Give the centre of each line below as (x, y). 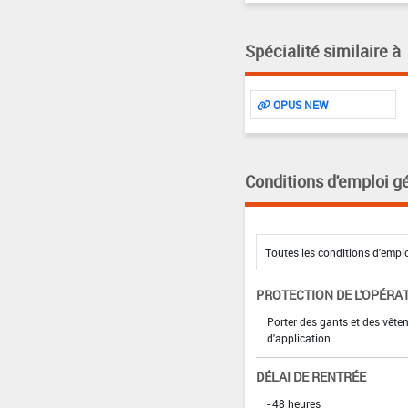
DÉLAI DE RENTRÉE (311, 376)
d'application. (300, 337)
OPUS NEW (299, 104)
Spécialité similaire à (322, 51)
